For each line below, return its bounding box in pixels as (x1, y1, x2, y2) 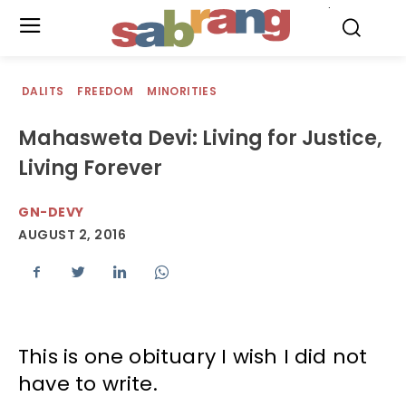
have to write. (18, 370, 158, 399)
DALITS (22, 83, 64, 99)
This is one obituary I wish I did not (18, 343, 368, 372)
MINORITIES (147, 83, 217, 99)
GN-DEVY (18, 203, 84, 221)
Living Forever (18, 154, 162, 182)
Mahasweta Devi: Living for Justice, (18, 124, 382, 152)
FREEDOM (77, 83, 134, 99)
